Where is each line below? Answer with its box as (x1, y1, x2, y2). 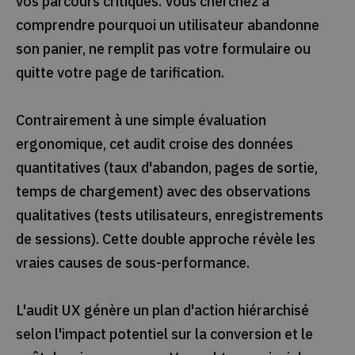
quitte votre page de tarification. (15, 63, 224, 82)
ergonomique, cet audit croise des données (15, 134, 293, 153)
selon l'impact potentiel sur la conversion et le (15, 324, 313, 343)
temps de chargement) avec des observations (15, 181, 311, 200)
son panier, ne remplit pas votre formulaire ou (15, 39, 311, 58)
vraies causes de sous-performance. (15, 253, 250, 272)
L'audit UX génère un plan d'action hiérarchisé (15, 300, 309, 319)
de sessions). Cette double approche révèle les (15, 229, 315, 248)
